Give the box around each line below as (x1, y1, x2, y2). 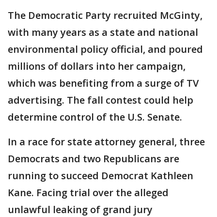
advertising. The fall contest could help (8, 93, 193, 107)
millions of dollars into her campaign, (8, 60, 186, 73)
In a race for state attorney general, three (8, 135, 205, 148)
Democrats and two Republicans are (8, 152, 179, 165)
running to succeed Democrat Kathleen (8, 169, 193, 182)
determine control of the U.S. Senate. (8, 110, 182, 124)
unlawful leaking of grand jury (8, 203, 153, 216)
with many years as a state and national (8, 26, 198, 39)
